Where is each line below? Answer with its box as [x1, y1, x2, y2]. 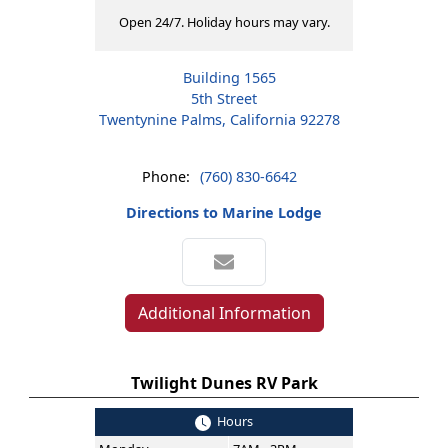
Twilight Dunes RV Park [130, 372, 318, 394]
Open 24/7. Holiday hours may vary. [118, 13, 330, 31]
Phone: [141, 167, 190, 186]
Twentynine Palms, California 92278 [98, 110, 340, 129]
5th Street [191, 89, 257, 108]
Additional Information [137, 302, 311, 324]
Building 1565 [182, 68, 276, 87]
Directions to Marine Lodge [126, 203, 322, 222]
